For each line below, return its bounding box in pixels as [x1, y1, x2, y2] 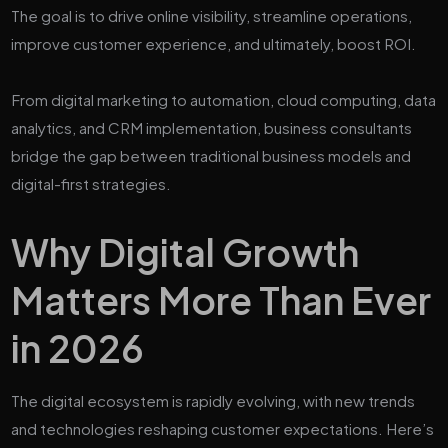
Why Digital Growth [11, 227, 360, 275]
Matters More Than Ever [11, 275, 432, 323]
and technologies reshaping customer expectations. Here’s [11, 418, 435, 438]
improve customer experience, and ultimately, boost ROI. [11, 33, 417, 53]
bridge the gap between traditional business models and [11, 145, 412, 165]
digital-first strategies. [11, 173, 172, 193]
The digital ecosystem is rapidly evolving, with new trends [11, 390, 416, 410]
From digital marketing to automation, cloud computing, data [11, 89, 437, 109]
